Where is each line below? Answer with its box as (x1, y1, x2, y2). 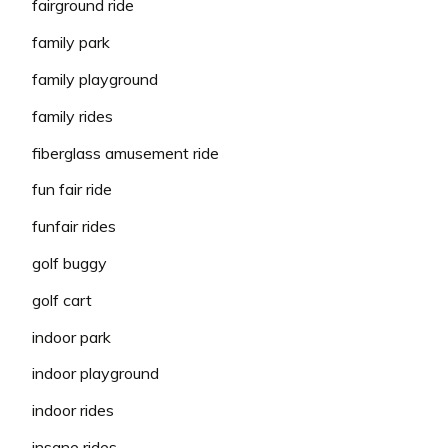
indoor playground (32, 363, 159, 384)
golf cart (32, 289, 92, 310)
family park (32, 32, 110, 53)
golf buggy (32, 253, 107, 274)
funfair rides (32, 216, 116, 237)
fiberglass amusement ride (32, 142, 219, 163)
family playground (32, 69, 158, 90)
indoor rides (32, 400, 114, 421)
